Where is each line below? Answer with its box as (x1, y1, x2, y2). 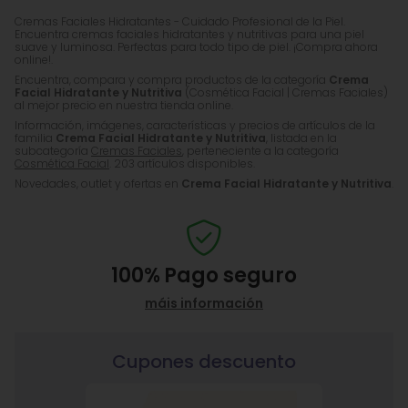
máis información (145, 294, 263, 312)
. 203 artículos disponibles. (109, 156, 255, 171)
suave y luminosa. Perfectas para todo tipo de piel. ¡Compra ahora (15, 39, 378, 55)
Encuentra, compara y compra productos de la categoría (15, 72, 329, 87)
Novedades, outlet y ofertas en (15, 176, 181, 191)
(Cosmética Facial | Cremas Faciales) (182, 85, 388, 100)
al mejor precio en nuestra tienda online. (15, 97, 233, 113)
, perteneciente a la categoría (182, 143, 339, 158)
